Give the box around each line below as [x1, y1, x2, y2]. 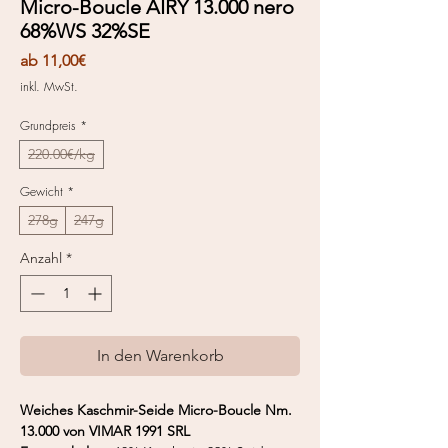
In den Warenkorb [96, 345, 224, 365]
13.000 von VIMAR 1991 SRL [20, 421, 190, 440]
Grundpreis [20, 116, 76, 134]
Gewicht [20, 182, 63, 200]
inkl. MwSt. [20, 77, 78, 95]
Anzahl [20, 248, 62, 267]
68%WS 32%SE [20, 18, 150, 43]
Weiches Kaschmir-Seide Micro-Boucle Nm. [20, 400, 292, 419]
